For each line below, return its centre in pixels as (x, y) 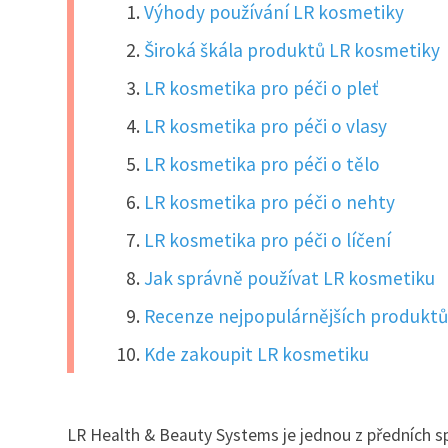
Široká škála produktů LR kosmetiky (292, 50)
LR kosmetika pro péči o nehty (270, 202)
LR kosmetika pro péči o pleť (261, 88)
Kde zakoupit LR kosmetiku (257, 354)
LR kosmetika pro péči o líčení (268, 240)
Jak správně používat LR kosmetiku (290, 278)
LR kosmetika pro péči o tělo (262, 164)
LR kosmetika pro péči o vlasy (266, 126)
